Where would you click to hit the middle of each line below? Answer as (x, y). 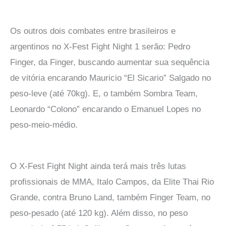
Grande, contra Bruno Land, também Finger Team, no (110, 197)
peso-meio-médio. (44, 125)
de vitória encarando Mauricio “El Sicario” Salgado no (110, 78)
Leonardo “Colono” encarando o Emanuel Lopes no (105, 109)
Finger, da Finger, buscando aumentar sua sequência (110, 62)
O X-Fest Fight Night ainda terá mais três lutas (98, 166)
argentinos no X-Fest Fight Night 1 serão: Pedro (100, 46)
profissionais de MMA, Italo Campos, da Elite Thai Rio (112, 182)
